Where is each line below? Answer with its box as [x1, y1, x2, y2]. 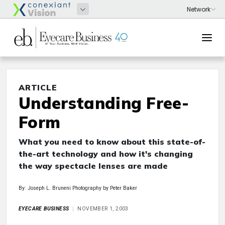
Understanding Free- [19, 93, 189, 113]
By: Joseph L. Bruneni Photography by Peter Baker [19, 185, 137, 191]
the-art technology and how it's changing [19, 149, 193, 159]
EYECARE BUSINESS [19, 205, 69, 212]
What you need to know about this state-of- [19, 137, 205, 147]
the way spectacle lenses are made [19, 161, 168, 171]
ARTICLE [19, 82, 57, 92]
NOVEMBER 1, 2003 [77, 205, 129, 212]
